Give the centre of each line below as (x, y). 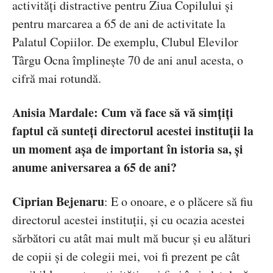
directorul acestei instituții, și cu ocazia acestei (129, 220)
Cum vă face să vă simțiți (167, 113)
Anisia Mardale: (57, 113)
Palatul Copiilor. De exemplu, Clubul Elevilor (125, 42)
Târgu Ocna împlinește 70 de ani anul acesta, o (128, 60)
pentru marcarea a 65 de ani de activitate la (119, 24)
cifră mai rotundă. (57, 79)
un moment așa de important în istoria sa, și (128, 149)
